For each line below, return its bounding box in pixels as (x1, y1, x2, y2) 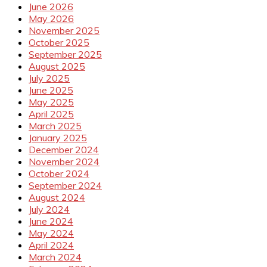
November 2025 (29, 24, 100, 37)
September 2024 (29, 179, 102, 192)
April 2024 (29, 239, 74, 252)
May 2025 (29, 96, 74, 108)
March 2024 (29, 251, 82, 263)
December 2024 (29, 144, 99, 156)
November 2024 (29, 156, 100, 168)
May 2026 (29, 13, 74, 25)
